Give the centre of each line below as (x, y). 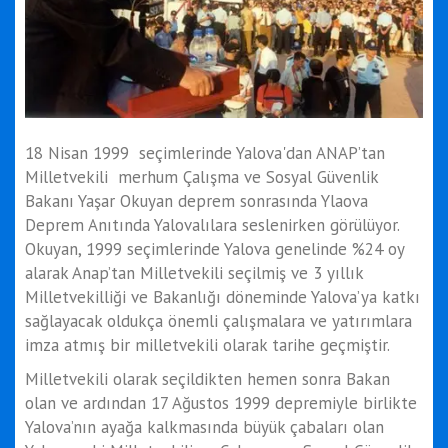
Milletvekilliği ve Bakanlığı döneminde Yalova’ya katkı (222, 296)
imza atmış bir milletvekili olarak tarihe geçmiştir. (207, 344)
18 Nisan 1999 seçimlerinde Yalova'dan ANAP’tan (205, 152)
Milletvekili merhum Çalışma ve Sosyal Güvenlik (201, 176)
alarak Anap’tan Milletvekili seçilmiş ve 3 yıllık (194, 272)
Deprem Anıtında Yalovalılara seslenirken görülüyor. (212, 224)
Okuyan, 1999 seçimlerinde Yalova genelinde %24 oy (214, 248)
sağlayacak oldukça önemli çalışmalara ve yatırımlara (218, 320)
